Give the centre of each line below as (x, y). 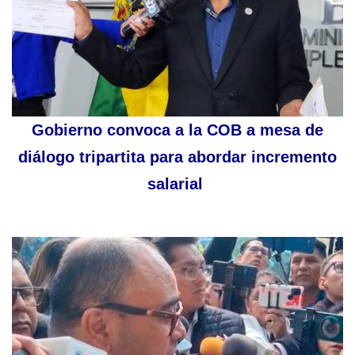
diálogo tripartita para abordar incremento (177, 157)
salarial (177, 184)
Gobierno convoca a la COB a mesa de (177, 130)
